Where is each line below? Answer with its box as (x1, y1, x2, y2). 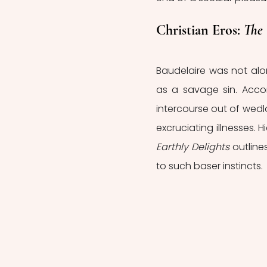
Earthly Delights (156, 139, 232, 154)
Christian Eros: (156, 21, 244, 39)
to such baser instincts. (156, 159, 265, 173)
